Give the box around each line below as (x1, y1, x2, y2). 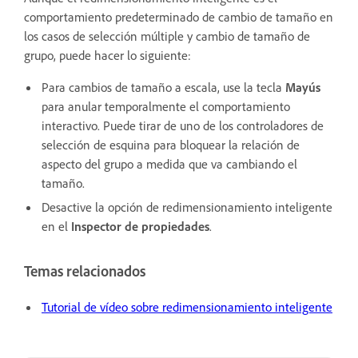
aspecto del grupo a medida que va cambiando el (42, 155, 297, 172)
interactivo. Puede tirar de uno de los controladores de (42, 117, 324, 133)
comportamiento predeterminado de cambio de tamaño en (24, 8, 333, 25)
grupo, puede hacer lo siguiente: (24, 46, 194, 63)
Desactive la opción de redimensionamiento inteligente (42, 198, 332, 215)
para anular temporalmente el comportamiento (42, 97, 290, 114)
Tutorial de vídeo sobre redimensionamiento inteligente (42, 299, 332, 316)
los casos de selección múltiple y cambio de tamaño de (24, 27, 310, 44)
